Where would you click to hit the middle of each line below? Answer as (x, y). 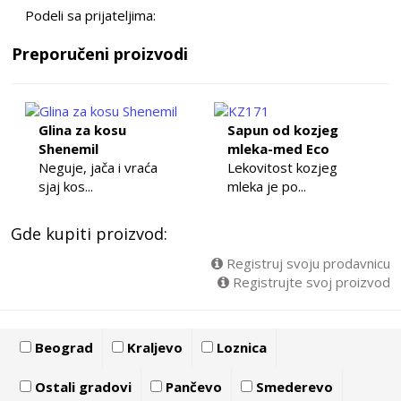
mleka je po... (266, 187)
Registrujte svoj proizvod (310, 282)
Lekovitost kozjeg (282, 168)
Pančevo (192, 387)
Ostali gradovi (81, 387)
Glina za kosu (83, 130)
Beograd (62, 348)
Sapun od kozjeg (282, 130)
